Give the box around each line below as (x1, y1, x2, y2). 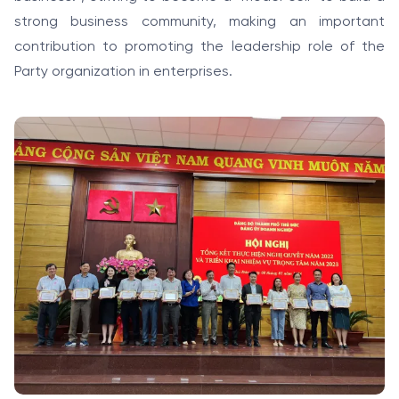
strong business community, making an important (14, 13, 385, 29)
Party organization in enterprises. (14, 63, 232, 79)
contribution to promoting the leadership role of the (14, 38, 385, 54)
